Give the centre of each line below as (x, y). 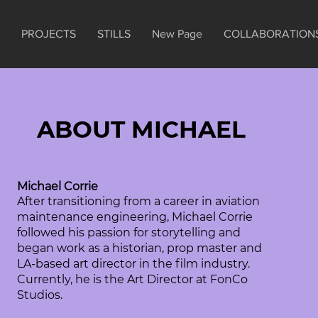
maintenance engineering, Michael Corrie (135, 217)
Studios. (40, 295)
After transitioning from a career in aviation (139, 201)
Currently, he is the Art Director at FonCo (133, 279)
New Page (177, 34)
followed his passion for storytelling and (129, 232)
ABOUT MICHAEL (142, 129)
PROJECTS (49, 34)
